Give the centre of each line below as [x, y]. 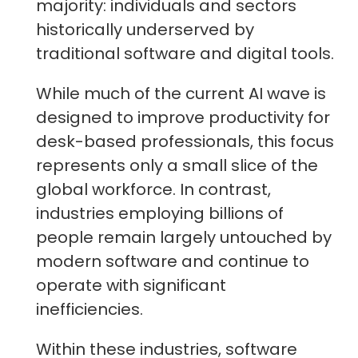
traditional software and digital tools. [185, 53]
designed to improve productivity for [183, 117]
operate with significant [131, 285]
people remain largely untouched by [184, 237]
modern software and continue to [173, 261]
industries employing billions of [160, 213]
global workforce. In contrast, [153, 189]
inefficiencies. [89, 309]
